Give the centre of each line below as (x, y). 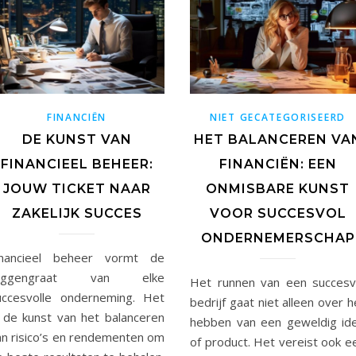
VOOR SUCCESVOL (278, 213)
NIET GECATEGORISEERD (278, 117)
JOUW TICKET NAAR (77, 188)
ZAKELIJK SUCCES (77, 213)
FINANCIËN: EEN (278, 164)
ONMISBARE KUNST (278, 188)
